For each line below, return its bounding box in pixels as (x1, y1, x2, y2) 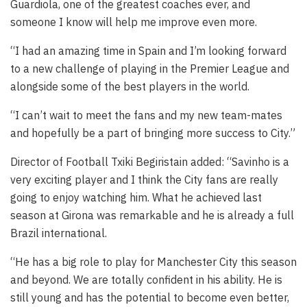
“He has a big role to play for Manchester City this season (10, 254, 297, 269)
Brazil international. (10, 225, 107, 240)
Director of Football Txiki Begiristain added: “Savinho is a (10, 154, 289, 169)
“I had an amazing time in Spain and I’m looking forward (10, 43, 286, 58)
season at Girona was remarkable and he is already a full (10, 208, 294, 222)
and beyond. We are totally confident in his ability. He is (10, 272, 282, 286)
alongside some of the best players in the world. (10, 79, 252, 93)
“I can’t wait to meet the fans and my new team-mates (10, 108, 282, 122)
